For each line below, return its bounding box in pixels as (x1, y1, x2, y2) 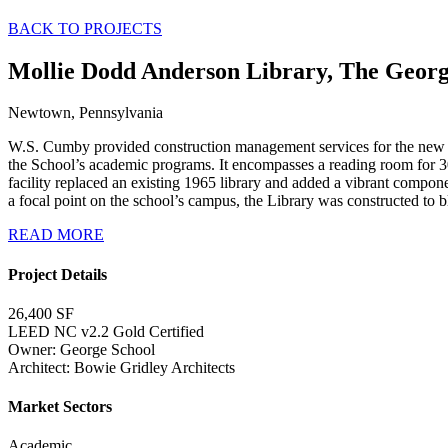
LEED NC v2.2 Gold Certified (8, 322, 204, 340)
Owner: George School (8, 340, 155, 358)
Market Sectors (8, 398, 112, 416)
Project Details (8, 265, 107, 283)
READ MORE (8, 226, 104, 244)
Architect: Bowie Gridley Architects (8, 358, 235, 376)
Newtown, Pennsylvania (8, 104, 163, 122)
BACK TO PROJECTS (8, 19, 162, 37)
